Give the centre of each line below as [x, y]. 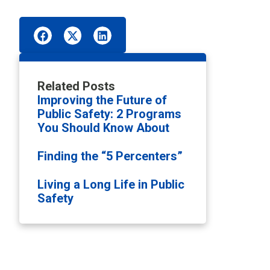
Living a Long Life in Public [111, 184]
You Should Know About [103, 127]
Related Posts [76, 86]
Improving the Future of [102, 100]
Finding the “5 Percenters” [110, 156]
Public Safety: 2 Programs [109, 114]
